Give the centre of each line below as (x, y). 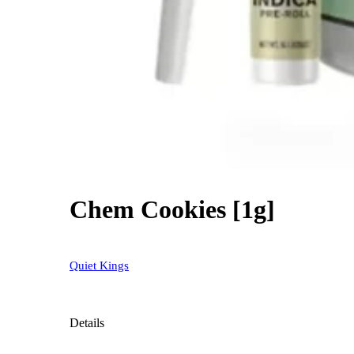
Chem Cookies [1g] (172, 209)
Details (87, 323)
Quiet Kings (99, 266)
